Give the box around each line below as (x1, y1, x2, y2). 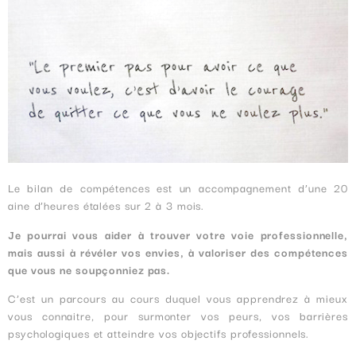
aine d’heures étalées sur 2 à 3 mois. (8, 196, 205, 215)
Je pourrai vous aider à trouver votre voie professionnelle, (8, 225, 348, 243)
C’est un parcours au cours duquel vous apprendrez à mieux (8, 288, 348, 307)
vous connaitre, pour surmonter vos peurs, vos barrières (8, 306, 348, 324)
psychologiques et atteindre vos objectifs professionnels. (8, 323, 310, 342)
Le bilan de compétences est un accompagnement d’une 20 (8, 179, 348, 197)
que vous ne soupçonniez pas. (8, 260, 171, 278)
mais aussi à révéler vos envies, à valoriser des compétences (8, 242, 348, 261)
